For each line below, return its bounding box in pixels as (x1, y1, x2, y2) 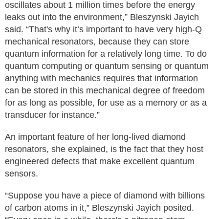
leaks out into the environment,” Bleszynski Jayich (5, 12, 199, 22)
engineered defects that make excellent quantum (5, 156, 195, 166)
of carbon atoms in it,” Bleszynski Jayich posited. (5, 203, 194, 213)
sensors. (5, 169, 38, 178)
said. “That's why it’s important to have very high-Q (5, 24, 202, 34)
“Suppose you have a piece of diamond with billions (5, 191, 205, 200)
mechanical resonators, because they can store (5, 37, 189, 46)
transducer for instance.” (5, 110, 100, 120)
